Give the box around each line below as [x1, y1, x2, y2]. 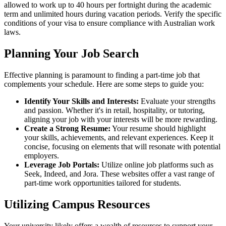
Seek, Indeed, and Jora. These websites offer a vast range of [24, 169, 214, 179]
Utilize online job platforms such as [99, 160, 213, 169]
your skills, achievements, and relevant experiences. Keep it [24, 133, 213, 142]
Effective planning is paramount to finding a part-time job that [4, 71, 200, 80]
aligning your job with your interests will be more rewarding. [24, 115, 217, 124]
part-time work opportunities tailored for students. [24, 179, 181, 188]
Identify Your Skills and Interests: [24, 97, 139, 106]
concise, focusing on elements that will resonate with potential [24, 142, 220, 151]
